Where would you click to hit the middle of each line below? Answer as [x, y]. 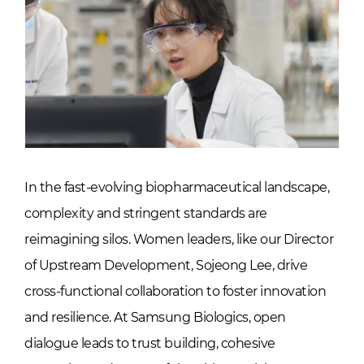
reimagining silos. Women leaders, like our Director [179, 240]
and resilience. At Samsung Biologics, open [155, 318]
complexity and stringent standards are [146, 214]
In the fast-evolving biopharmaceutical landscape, [177, 188]
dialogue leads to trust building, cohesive [150, 344]
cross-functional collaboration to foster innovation [175, 292]
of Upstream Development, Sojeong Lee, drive [166, 266]
